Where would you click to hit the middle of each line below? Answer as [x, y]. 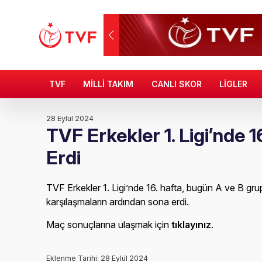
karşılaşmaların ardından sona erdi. [118, 202]
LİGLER [234, 84]
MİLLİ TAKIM [108, 84]
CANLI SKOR [176, 84]
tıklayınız [192, 225]
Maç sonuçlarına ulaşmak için [109, 225]
